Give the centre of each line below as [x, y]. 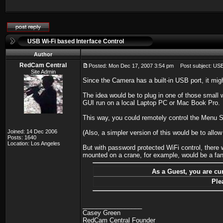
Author [43, 54]
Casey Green [102, 213]
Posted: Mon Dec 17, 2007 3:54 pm [131, 66]
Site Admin [43, 72]
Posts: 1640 [22, 137]
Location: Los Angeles [34, 143]
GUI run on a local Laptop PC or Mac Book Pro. [151, 103]
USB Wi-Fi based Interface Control [76, 41]
